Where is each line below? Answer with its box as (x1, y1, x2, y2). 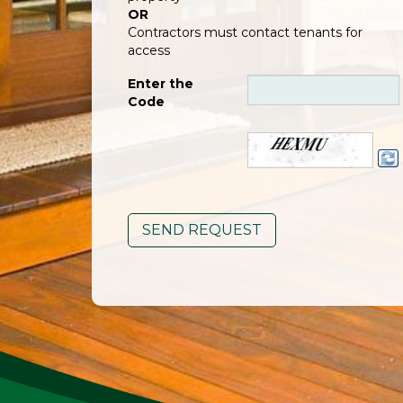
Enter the (128, 76, 193, 93)
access (128, 42, 170, 59)
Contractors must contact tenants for (128, 24, 363, 41)
